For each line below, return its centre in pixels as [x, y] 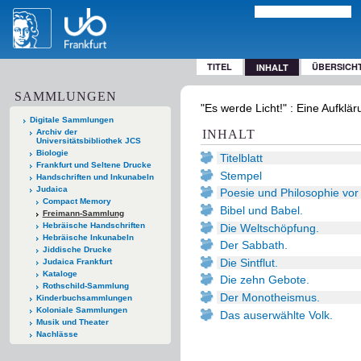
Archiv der [56, 131]
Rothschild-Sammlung [85, 285]
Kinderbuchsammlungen [84, 297]
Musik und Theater [72, 322]
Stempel [241, 175]
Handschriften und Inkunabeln [95, 176]
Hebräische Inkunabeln [88, 237]
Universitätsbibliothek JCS [88, 140]
